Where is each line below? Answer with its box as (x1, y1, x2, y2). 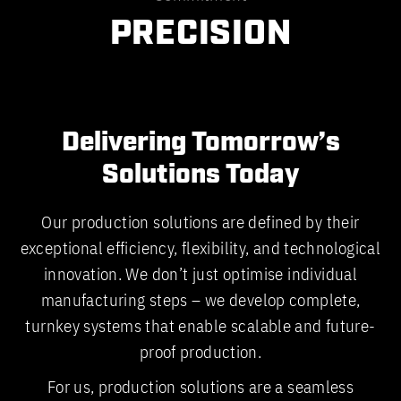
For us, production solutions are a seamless (47, 376, 354, 398)
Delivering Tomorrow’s (61, 125, 340, 161)
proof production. (139, 341, 262, 363)
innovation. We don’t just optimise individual (43, 263, 358, 286)
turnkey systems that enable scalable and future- (25, 315, 376, 337)
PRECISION (109, 12, 292, 57)
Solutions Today (102, 158, 299, 193)
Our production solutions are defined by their (41, 211, 360, 234)
